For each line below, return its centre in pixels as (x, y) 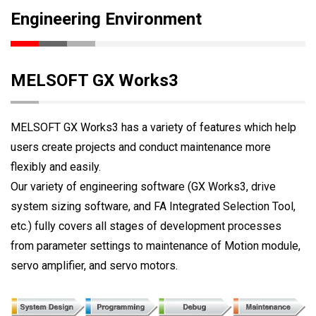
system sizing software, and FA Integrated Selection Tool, (153, 206)
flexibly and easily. (56, 166)
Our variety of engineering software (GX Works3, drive (143, 186)
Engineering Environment (106, 19)
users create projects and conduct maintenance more (141, 147)
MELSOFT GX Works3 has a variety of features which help (153, 127)
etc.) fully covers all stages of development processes (146, 226)
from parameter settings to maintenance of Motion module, (156, 245)
